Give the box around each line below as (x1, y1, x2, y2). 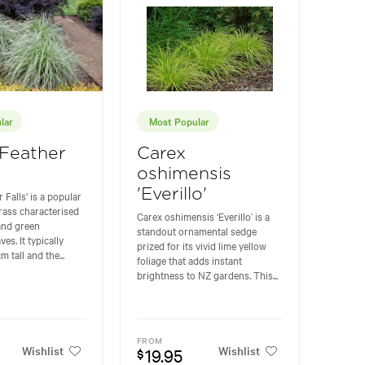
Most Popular (149, 112, 210, 128)
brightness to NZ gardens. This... (137, 266, 279, 282)
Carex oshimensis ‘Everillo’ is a (137, 208, 270, 223)
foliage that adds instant (137, 252, 243, 267)
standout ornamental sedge (137, 222, 257, 238)
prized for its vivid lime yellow (137, 237, 267, 253)
